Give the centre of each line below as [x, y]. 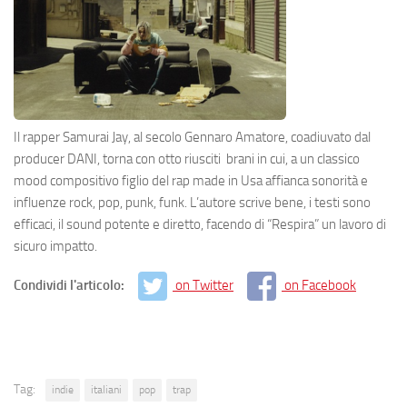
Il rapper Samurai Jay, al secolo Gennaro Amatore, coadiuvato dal [192, 137]
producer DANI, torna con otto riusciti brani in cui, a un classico [187, 159]
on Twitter [204, 285]
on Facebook [320, 285]
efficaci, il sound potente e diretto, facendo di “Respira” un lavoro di [200, 224]
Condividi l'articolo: [70, 285]
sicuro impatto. [55, 246]
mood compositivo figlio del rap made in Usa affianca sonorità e [191, 180]
